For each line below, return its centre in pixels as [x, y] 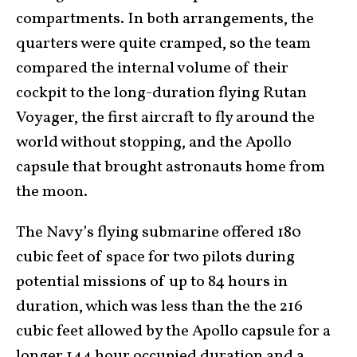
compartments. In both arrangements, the [165, 19]
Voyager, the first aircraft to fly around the [165, 118]
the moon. [52, 192]
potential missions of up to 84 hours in [152, 282]
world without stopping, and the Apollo [154, 142]
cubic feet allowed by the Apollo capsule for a [173, 331]
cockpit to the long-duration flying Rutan [161, 93]
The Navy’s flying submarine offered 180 [159, 232]
